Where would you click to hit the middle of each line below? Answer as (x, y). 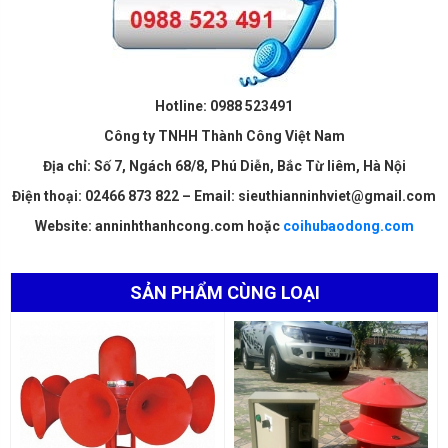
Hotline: (181, 105)
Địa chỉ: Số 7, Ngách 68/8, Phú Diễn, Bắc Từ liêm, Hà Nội (224, 165)
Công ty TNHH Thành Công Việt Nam (224, 135)
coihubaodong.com (348, 225)
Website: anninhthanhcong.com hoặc (158, 225)
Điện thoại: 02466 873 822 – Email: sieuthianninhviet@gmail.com (224, 195)
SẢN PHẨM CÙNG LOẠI (224, 292)
